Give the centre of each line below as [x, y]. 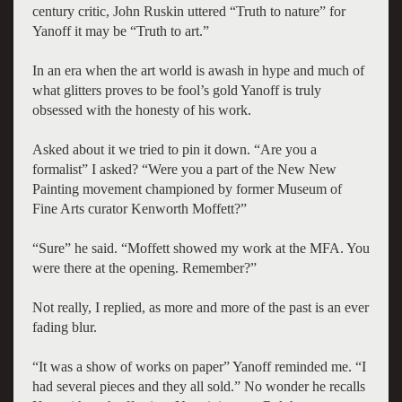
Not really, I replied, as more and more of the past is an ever [200, 307]
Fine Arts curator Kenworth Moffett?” [139, 208]
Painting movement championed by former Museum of [187, 188]
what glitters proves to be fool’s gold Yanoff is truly [176, 90]
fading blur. [64, 327]
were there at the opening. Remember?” [144, 267]
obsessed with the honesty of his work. [141, 109]
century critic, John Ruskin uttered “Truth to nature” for [188, 11]
